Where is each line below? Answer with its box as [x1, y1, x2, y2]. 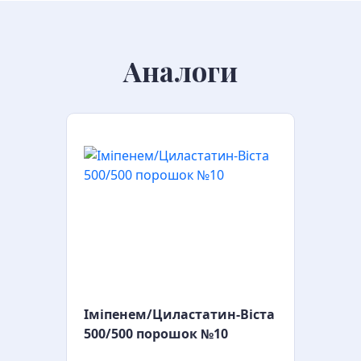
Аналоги [123, 52, 238, 89]
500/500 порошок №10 [84, 325, 228, 342]
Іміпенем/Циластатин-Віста [84, 305, 275, 323]
